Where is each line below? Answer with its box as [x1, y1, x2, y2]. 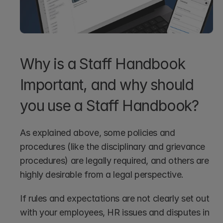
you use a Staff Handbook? [20, 96, 199, 114]
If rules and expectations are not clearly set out [20, 193, 210, 204]
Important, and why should [20, 75, 194, 94]
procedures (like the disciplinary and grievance [20, 141, 206, 152]
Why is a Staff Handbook [20, 54, 185, 73]
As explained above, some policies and [20, 127, 175, 138]
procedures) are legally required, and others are [20, 155, 209, 166]
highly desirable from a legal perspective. [20, 169, 186, 180]
